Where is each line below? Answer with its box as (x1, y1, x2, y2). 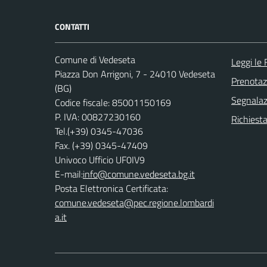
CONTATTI (55, 20, 89, 33)
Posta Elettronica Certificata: (55, 181, 168, 196)
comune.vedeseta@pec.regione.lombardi (55, 195, 214, 210)
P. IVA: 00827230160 (55, 110, 141, 125)
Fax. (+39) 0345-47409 (55, 138, 148, 153)
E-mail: (55, 167, 83, 182)
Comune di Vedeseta (55, 52, 135, 67)
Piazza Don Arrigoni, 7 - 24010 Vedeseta (55, 67, 215, 82)
